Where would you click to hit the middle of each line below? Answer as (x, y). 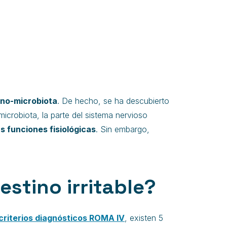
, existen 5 (144, 218)
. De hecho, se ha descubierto (113, 101)
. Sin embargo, (123, 129)
